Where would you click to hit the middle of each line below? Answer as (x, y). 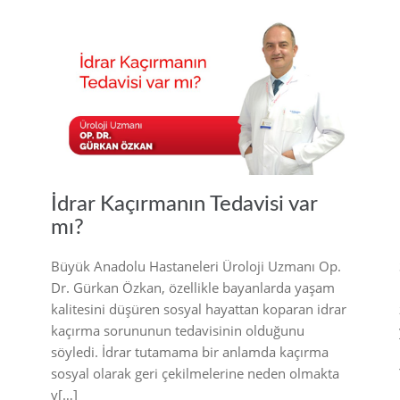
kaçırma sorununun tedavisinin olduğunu (178, 330)
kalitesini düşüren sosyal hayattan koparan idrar (199, 308)
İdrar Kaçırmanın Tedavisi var (184, 204)
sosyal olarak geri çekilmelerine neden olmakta (195, 373)
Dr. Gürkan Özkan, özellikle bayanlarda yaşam (193, 287)
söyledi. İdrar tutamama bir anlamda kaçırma (190, 351)
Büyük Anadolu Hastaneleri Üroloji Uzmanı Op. (196, 266)
